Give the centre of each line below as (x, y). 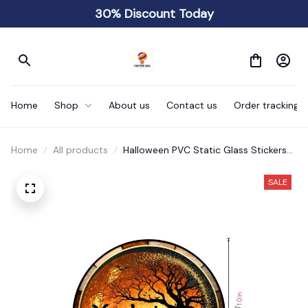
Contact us (192, 105)
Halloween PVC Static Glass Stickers (205, 150)
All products (80, 150)
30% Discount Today (154, 13)
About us (129, 105)
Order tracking (266, 105)
